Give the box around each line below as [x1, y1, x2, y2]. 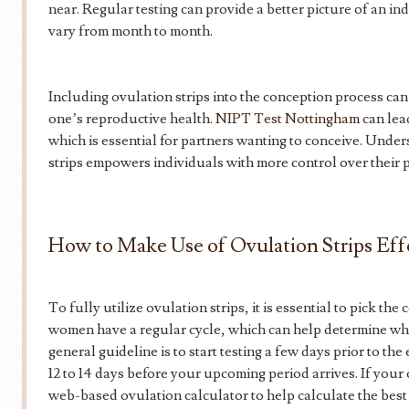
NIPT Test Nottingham [215, 110, 360, 128]
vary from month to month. [48, 22, 213, 40]
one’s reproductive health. [48, 110, 215, 128]
